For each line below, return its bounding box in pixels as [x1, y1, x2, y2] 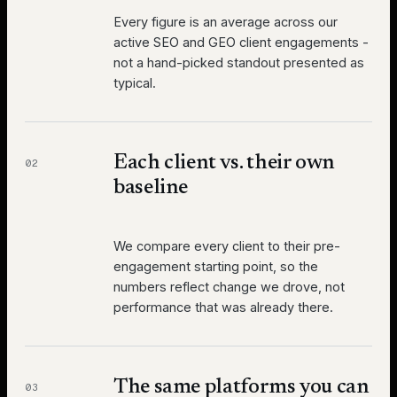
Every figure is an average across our [113, 14, 338, 30]
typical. [113, 75, 156, 91]
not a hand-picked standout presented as [113, 55, 364, 71]
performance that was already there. [113, 300, 333, 315]
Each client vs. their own [113, 152, 335, 175]
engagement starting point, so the [113, 259, 318, 275]
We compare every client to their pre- [113, 238, 340, 254]
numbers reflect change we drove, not [113, 279, 345, 295]
